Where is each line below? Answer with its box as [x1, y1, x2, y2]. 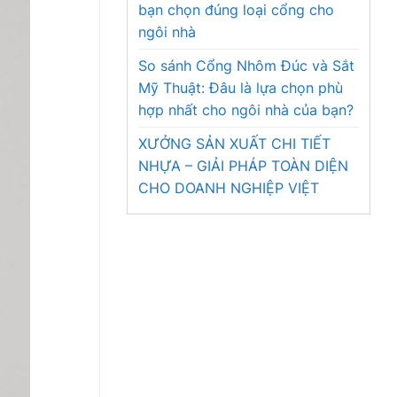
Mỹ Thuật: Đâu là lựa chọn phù [138, 79, 343, 97]
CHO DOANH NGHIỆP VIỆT [138, 179, 319, 197]
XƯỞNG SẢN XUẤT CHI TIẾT [138, 135, 331, 152]
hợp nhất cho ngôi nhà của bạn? [138, 101, 354, 119]
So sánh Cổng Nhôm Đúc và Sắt [138, 57, 354, 74]
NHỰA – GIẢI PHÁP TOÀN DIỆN [138, 157, 348, 175]
